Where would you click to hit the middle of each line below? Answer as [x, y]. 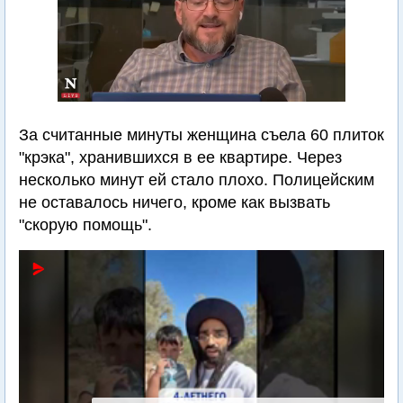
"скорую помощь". [85, 225]
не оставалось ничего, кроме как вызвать [175, 202]
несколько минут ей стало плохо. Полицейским [197, 180]
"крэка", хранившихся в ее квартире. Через [180, 157]
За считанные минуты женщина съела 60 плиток [201, 135]
